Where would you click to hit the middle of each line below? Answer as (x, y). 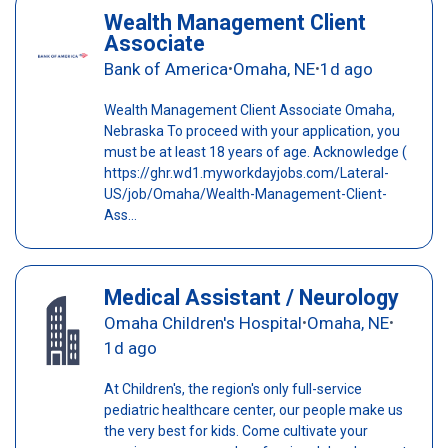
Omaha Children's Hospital (202, 323)
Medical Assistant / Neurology (251, 298)
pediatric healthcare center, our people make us (253, 410)
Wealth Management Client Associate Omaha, (249, 109)
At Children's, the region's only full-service (232, 389)
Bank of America (165, 68)
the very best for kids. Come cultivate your (235, 431)
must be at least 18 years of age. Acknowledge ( (255, 151)
